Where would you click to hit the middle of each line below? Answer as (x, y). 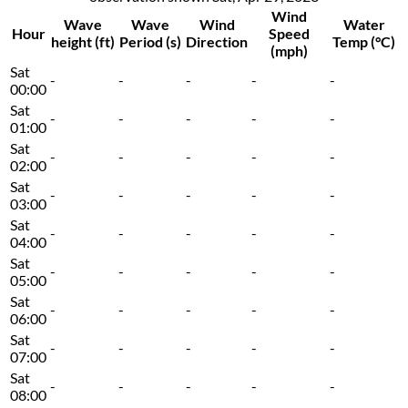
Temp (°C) (364, 42)
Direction (217, 42)
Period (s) (150, 42)
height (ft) (82, 42)
